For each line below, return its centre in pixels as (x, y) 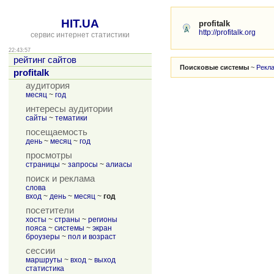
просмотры (49, 155)
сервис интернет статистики (80, 35)
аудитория (48, 86)
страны (67, 220)
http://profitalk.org (227, 32)
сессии (40, 251)
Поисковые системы (214, 67)
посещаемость (57, 132)
